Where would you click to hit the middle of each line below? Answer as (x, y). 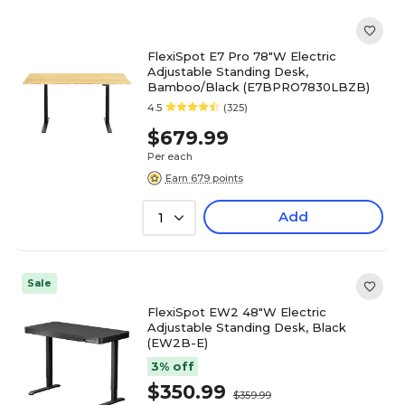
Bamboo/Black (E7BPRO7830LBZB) (258, 87)
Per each (170, 156)
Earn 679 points (204, 178)
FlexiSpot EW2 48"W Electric (236, 312)
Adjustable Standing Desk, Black (246, 327)
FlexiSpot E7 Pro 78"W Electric (241, 56)
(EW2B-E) (177, 343)
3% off (172, 366)
